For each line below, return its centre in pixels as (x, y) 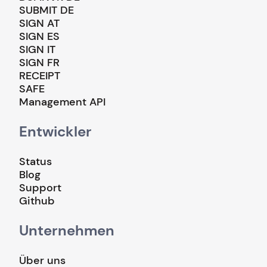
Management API (62, 102)
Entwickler (55, 131)
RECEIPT (40, 75)
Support (40, 187)
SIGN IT (37, 49)
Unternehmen (67, 230)
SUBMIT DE (46, 10)
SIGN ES (39, 36)
